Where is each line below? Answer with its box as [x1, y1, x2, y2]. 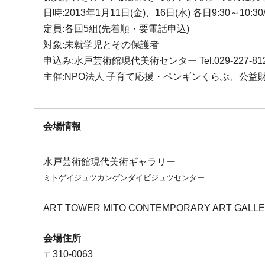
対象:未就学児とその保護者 [43, 40, 160, 50]
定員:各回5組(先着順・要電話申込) [43, 24, 190, 34]
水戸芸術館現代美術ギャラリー [43, 157, 176, 167]
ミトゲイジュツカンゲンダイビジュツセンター [43, 173, 205, 182]
